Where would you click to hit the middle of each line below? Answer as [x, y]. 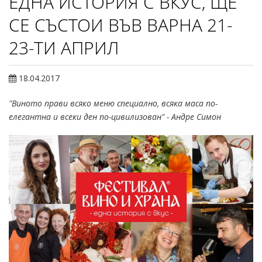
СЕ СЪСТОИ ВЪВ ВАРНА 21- [121, 25]
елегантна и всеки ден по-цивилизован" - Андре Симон [115, 117]
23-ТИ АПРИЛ [64, 48]
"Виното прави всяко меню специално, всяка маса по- [113, 103]
